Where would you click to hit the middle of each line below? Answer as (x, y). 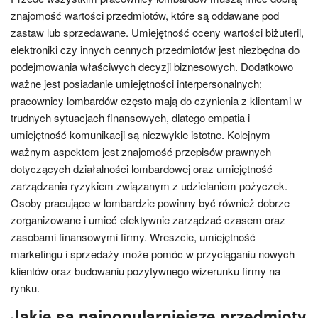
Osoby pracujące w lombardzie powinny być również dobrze (150, 203)
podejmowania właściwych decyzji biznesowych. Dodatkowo (152, 66)
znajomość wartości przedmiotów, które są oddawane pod (145, 15)
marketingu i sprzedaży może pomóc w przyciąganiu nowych (153, 254)
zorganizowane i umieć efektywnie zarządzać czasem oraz (148, 220)
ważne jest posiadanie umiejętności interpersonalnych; (136, 83)
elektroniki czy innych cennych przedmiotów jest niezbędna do (155, 49)
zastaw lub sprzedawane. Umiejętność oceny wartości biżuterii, (157, 32)
